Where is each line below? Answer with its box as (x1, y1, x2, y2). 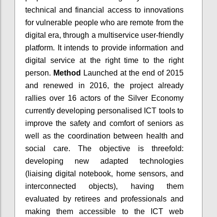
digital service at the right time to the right (25, 56, 184, 64)
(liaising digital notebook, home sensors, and (25, 169, 184, 178)
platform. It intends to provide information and (25, 43, 184, 52)
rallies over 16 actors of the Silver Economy (25, 93, 184, 102)
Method (53, 68, 83, 77)
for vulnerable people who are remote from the (25, 18, 184, 27)
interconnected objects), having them (25, 182, 184, 190)
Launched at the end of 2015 (83, 68, 184, 77)
